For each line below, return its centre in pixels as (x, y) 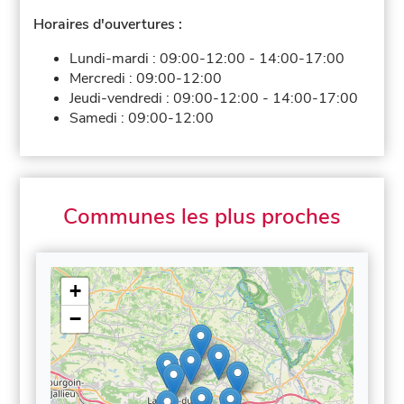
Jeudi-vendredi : (122, 98)
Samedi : (99, 118)
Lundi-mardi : (115, 58)
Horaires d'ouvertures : (108, 24)
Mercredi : (103, 78)
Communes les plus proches (202, 216)
